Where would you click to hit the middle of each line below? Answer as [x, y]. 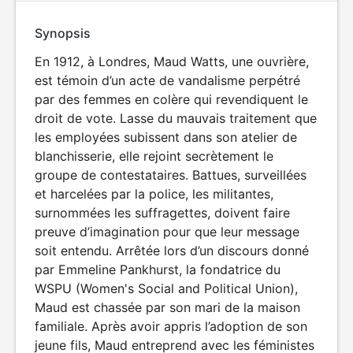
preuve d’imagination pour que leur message [167, 232]
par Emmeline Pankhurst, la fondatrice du [158, 269]
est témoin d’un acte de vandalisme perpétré [167, 80]
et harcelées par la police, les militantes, [154, 194]
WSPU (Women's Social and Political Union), [166, 288]
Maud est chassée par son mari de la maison [167, 307]
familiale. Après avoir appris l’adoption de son [171, 326]
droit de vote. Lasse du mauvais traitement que [176, 118]
